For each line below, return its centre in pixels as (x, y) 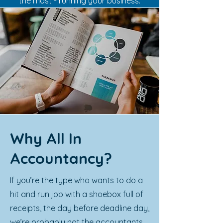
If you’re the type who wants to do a (76, 180)
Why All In (46, 138)
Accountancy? (61, 158)
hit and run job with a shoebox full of (77, 194)
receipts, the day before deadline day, (80, 208)
